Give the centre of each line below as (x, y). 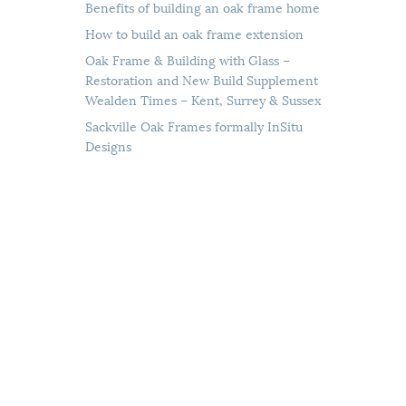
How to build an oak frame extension (195, 33)
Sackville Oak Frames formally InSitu (194, 125)
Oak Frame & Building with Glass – (188, 59)
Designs (109, 145)
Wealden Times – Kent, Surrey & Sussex (203, 99)
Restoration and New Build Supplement (202, 79)
